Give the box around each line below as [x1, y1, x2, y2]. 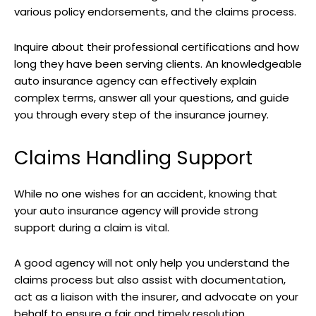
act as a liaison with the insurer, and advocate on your [14, 289, 298, 305]
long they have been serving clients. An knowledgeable [14, 56, 302, 72]
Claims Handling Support [14, 145, 253, 171]
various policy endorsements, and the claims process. [14, 4, 299, 20]
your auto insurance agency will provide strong [14, 203, 258, 219]
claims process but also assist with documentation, [14, 272, 286, 288]
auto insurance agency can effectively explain [14, 73, 257, 89]
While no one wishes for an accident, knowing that [14, 186, 277, 202]
